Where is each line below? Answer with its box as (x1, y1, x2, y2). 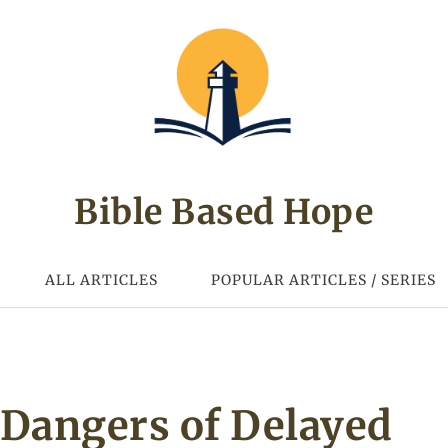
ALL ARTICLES (45, 270, 159, 289)
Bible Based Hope (74, 190, 374, 233)
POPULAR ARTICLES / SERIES (210, 270, 436, 289)
